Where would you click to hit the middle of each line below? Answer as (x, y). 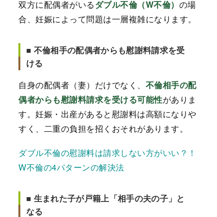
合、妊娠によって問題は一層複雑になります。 (108, 18)
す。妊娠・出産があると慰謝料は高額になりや (108, 113)
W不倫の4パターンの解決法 (71, 167)
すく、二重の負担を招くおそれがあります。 (103, 128)
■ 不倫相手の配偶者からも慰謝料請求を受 (106, 50)
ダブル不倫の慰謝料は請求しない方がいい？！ (108, 153)
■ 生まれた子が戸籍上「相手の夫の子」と (106, 198)
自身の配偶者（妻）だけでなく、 (82, 84)
